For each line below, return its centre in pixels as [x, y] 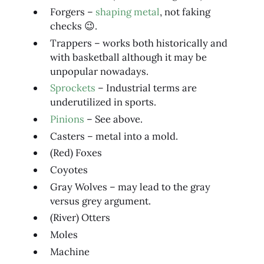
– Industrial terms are [146, 88]
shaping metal [127, 11]
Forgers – [72, 11]
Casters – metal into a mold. [114, 136]
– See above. [113, 119]
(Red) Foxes [76, 153]
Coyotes [69, 170]
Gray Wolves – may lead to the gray [130, 187]
